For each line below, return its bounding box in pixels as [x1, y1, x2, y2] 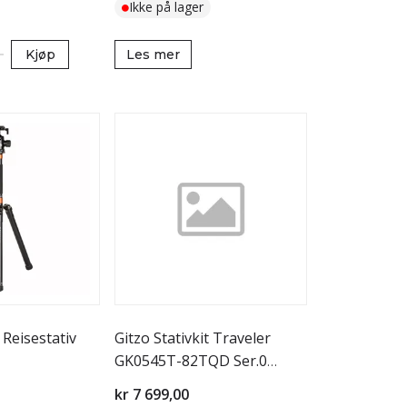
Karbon [114, 373, 165, 393]
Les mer [126, 46, 180, 63]
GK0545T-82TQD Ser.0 [114, 351, 267, 371]
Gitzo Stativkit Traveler [114, 328, 271, 348]
